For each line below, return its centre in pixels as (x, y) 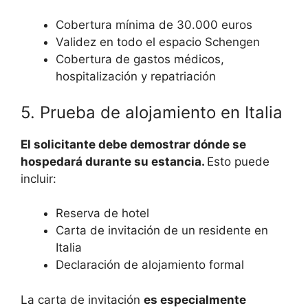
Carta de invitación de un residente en (162, 231)
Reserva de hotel (102, 213)
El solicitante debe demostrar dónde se (133, 144)
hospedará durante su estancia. (114, 161)
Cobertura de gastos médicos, (140, 59)
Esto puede (238, 161)
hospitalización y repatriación (136, 77)
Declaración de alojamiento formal (150, 265)
